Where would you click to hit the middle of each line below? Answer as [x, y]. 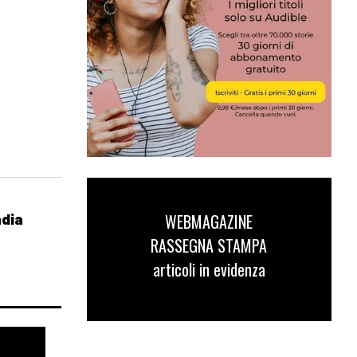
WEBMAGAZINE [209, 222]
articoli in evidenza [209, 270]
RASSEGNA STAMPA [209, 246]
